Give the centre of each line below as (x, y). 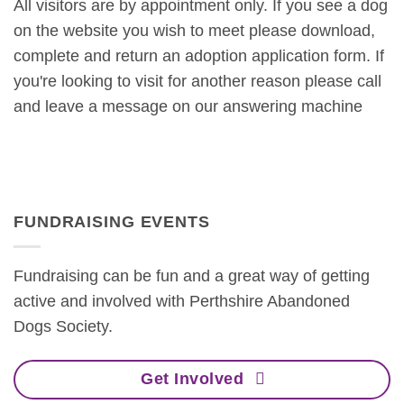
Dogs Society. (63, 327)
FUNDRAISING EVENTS (112, 222)
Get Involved (193, 379)
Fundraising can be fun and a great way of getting (192, 276)
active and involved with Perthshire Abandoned (182, 302)
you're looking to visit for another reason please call (197, 82)
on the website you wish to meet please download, (194, 31)
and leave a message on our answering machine (188, 107)
